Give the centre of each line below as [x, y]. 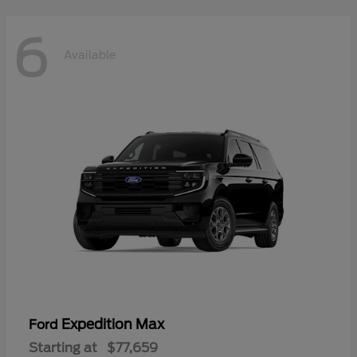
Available [90, 55]
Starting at [63, 347]
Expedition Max [113, 324]
